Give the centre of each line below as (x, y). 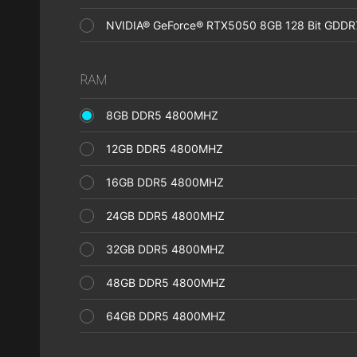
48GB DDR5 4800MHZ (171, 282)
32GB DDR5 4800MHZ (170, 249)
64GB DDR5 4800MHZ (171, 316)
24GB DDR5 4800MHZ (170, 216)
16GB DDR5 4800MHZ (170, 182)
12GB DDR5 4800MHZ (169, 149)
